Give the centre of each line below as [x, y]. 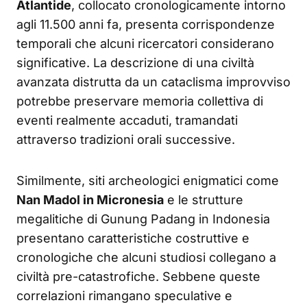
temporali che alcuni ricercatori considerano [145, 43]
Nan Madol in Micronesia [90, 199]
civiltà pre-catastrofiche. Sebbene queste [138, 276]
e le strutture [204, 199]
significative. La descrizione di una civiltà [135, 62]
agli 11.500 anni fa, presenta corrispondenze [146, 24]
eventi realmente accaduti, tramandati [127, 120]
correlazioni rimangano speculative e [124, 295]
